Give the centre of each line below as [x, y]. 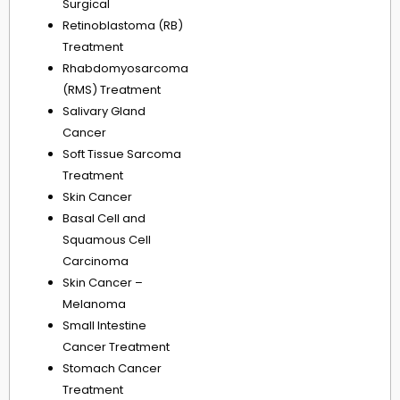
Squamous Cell [107, 240]
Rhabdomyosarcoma [125, 69]
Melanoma [94, 304]
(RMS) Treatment [112, 90]
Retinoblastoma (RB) [123, 26]
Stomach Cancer [112, 369]
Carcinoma [96, 262]
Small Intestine [104, 326]
